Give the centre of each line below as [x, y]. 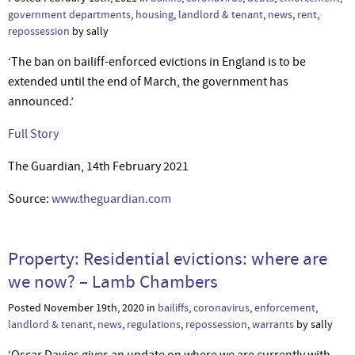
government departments [69, 14]
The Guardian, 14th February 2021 [98, 166]
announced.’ [41, 101]
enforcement [285, 307]
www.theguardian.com [111, 198]
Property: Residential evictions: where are [168, 258]
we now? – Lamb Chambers [113, 281]
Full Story [33, 134]
